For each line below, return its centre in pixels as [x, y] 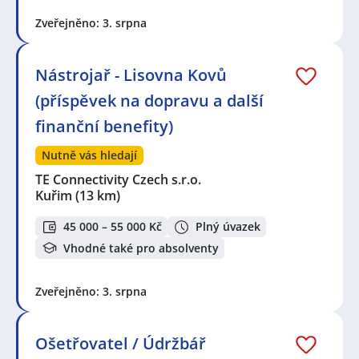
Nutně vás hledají [89, 155]
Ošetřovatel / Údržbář [121, 344]
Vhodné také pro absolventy [141, 248]
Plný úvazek [228, 227]
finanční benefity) [104, 126]
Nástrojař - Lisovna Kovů [131, 75]
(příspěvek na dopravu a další [149, 100]
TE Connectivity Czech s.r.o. [119, 179]
